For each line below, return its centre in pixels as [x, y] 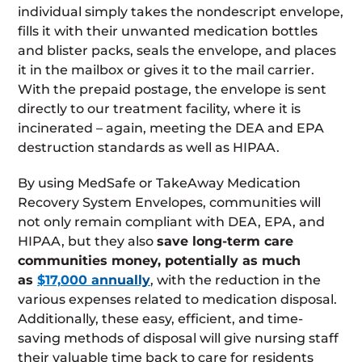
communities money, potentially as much [159, 260]
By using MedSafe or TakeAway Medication [159, 183]
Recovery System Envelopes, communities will [169, 202]
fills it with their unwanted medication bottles [168, 31]
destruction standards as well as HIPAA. [149, 147]
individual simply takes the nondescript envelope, [181, 11]
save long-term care [225, 241]
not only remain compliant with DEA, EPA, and [171, 221]
